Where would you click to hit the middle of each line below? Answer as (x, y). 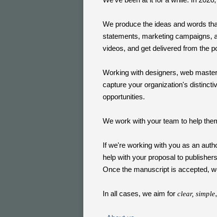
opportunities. (124, 97)
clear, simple (196, 194)
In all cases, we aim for (140, 194)
